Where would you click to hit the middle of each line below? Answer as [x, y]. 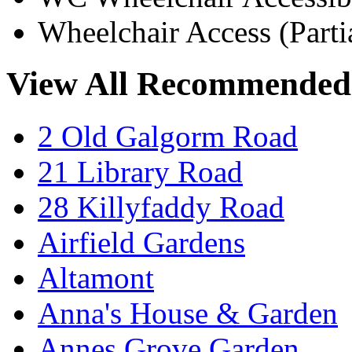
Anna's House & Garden [188, 313]
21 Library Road [140, 172]
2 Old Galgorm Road [168, 137]
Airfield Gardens [141, 243]
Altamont [96, 278]
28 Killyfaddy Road [161, 207]
